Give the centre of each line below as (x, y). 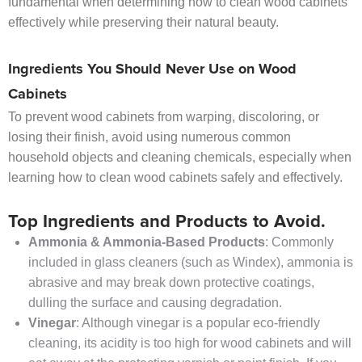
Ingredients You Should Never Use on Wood (152, 70)
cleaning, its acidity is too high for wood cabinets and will (190, 343)
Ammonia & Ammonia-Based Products (147, 242)
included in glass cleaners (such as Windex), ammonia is (191, 263)
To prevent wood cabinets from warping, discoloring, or (164, 117)
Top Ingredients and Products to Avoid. (167, 223)
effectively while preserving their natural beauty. (143, 23)
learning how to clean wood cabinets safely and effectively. (175, 178)
